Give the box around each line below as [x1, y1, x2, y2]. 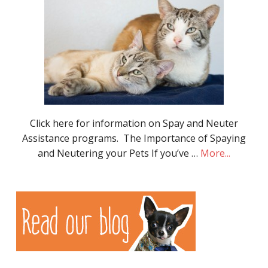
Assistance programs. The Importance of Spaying [22, 131, 246, 145]
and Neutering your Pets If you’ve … [38, 146, 200, 160]
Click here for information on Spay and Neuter [30, 116, 238, 130]
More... [200, 146, 230, 160]
